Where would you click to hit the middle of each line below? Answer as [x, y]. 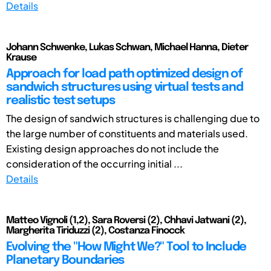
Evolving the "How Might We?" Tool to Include [126, 247]
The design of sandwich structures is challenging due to [133, 118]
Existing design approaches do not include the [113, 148]
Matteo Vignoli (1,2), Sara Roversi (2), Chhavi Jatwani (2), [126, 220]
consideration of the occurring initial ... [94, 163]
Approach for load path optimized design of [124, 74]
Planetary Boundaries [65, 260]
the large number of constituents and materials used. [127, 133]
